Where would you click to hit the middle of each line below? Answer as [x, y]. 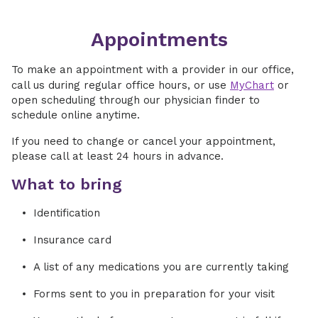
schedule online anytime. [76, 115]
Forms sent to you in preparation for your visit [154, 294]
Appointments [159, 39]
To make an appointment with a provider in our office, [153, 70]
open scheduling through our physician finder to [136, 100]
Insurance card [72, 240]
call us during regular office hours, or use [121, 85]
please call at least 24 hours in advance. [117, 156]
